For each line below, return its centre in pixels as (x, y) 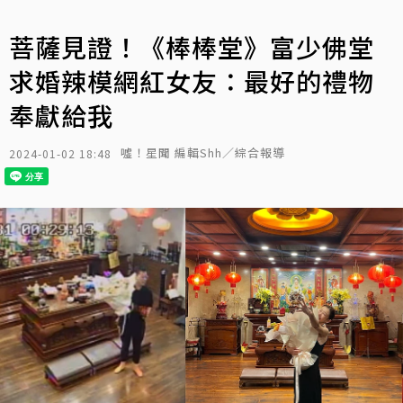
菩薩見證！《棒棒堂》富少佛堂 (192, 47)
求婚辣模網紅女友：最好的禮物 (192, 81)
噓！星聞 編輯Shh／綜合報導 (203, 152)
